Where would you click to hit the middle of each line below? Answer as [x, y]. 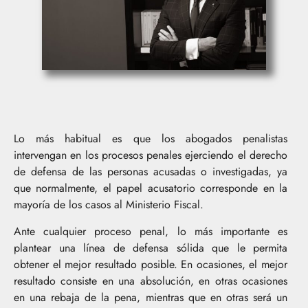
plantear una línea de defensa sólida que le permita [151, 247]
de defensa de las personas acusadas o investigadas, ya [151, 172]
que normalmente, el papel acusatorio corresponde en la [151, 188]
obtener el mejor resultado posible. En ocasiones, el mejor [151, 264]
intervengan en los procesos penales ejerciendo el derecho [151, 155]
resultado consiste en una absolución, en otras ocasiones [151, 280]
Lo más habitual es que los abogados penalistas [151, 139]
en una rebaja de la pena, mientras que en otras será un [151, 297]
